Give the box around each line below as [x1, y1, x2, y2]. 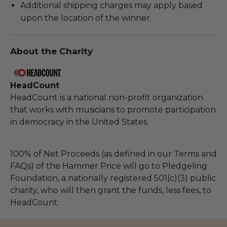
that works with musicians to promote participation [10, 104, 216, 115]
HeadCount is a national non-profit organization [10, 92, 203, 102]
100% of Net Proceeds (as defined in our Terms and [10, 148, 217, 159]
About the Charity [10, 46, 93, 56]
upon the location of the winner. [20, 13, 152, 23]
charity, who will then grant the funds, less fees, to [10, 185, 211, 195]
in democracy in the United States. [10, 117, 148, 127]
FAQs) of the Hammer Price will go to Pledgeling [10, 161, 207, 171]
